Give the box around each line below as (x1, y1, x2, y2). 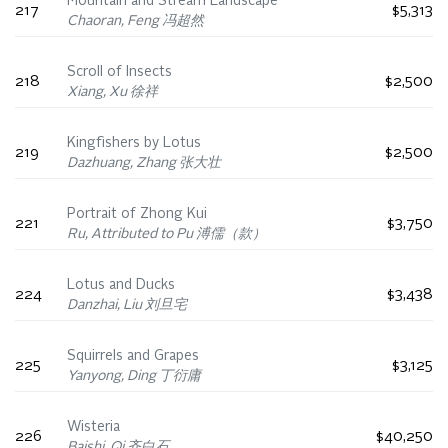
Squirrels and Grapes (67, 349, 199, 364)
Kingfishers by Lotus (67, 136, 201, 151)
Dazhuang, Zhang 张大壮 (67, 156, 221, 171)
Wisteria (67, 420, 120, 435)
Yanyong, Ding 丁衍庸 (67, 369, 201, 384)
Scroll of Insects (67, 65, 172, 80)
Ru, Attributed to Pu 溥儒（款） (67, 227, 266, 242)
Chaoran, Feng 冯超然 (67, 14, 204, 29)
